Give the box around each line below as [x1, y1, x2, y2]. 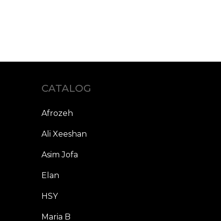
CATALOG [41, 82, 91, 95]
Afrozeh [41, 109, 73, 118]
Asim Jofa [41, 150, 78, 160]
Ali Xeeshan [41, 129, 87, 139]
